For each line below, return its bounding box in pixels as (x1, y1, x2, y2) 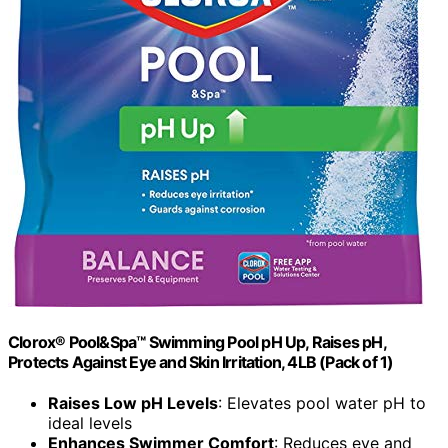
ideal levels (48, 413, 132, 434)
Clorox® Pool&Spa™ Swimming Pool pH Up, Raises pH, (8, 332, 386, 353)
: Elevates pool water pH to (218, 393, 426, 414)
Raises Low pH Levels (48, 393, 218, 414)
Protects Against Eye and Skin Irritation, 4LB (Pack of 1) (8, 352, 394, 373)
